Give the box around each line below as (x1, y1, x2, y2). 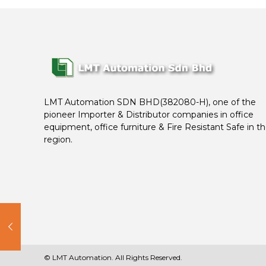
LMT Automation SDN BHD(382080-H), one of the (44, 96, 256, 107)
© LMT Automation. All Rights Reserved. (44, 252, 182, 262)
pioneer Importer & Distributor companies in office (44, 109, 254, 120)
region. (44, 134, 72, 145)
